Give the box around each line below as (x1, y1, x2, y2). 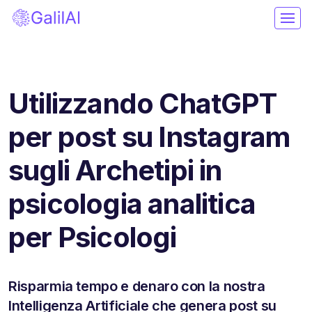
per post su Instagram (8, 119, 290, 154)
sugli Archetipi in (8, 153, 222, 187)
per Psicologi (8, 219, 177, 254)
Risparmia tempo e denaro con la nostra (8, 277, 265, 295)
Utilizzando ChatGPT (8, 86, 276, 120)
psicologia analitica (8, 186, 256, 221)
